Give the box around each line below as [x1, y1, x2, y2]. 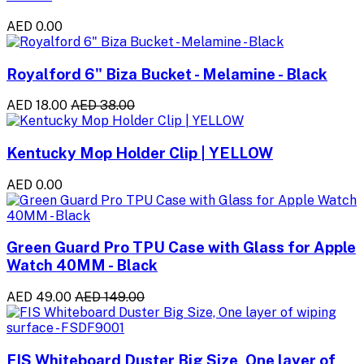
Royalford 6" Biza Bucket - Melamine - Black [6, 64, 327, 83]
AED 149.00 [75, 289, 145, 305]
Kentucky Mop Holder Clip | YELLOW [6, 144, 273, 162]
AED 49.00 [6, 289, 71, 305]
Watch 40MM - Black [6, 256, 158, 275]
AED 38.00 [71, 97, 135, 114]
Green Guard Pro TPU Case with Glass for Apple [6, 238, 356, 257]
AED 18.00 [6, 97, 67, 114]
